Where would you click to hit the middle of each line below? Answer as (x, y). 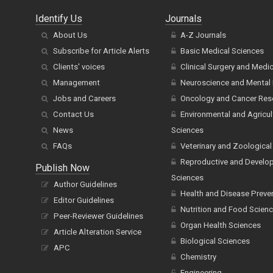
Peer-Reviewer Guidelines (98, 216)
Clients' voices (79, 67)
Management (76, 83)
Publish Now (62, 168)
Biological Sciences (215, 241)
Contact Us (73, 115)
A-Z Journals (203, 35)
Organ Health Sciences (220, 225)
